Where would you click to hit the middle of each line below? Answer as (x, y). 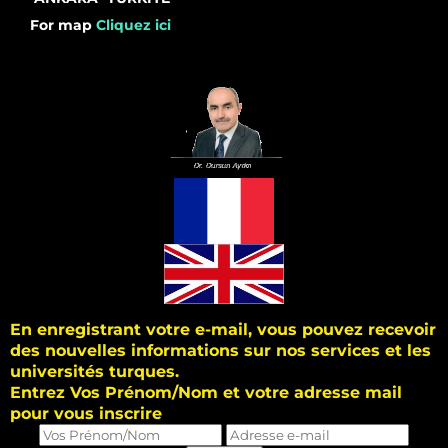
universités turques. (94, 372)
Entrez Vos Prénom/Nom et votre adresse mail (206, 393)
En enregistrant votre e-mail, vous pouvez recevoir (223, 330)
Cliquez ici (133, 24)
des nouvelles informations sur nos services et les (220, 351)
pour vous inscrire (86, 414)
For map (63, 24)
